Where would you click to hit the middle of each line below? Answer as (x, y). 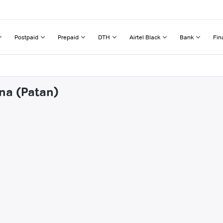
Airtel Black (145, 37)
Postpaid (26, 37)
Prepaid (68, 37)
